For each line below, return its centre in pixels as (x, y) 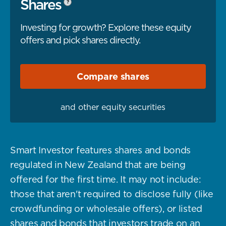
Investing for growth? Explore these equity (106, 27)
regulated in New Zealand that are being (98, 164)
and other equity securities (113, 107)
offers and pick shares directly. (80, 40)
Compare (98, 76)
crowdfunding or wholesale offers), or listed (106, 208)
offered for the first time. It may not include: (106, 179)
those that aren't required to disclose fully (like (112, 194)
